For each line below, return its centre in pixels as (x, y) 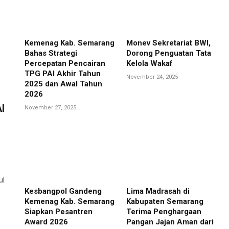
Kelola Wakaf (149, 63)
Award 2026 (46, 222)
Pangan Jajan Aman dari (170, 222)
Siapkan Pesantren (58, 212)
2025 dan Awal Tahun (63, 84)
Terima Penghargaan (164, 212)
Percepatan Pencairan (65, 63)
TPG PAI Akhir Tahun (62, 73)
